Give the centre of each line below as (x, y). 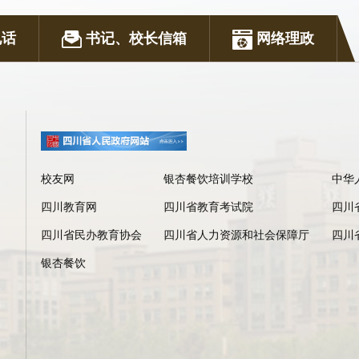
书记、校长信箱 (134, 38)
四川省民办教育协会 (91, 235)
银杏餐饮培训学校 (209, 179)
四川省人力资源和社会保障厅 (237, 235)
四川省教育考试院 (209, 207)
